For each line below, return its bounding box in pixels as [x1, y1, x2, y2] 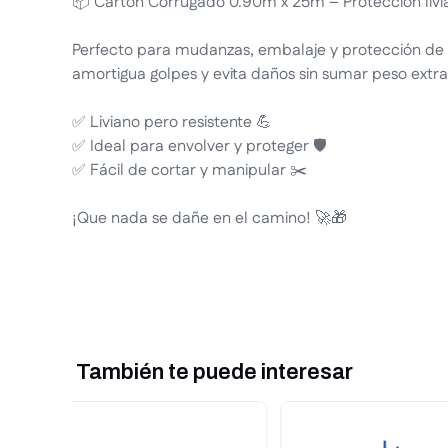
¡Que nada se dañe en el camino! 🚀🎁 [72, 207, 347, 230]
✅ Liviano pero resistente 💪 [72, 111, 272, 134]
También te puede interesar [76, 360, 353, 384]
